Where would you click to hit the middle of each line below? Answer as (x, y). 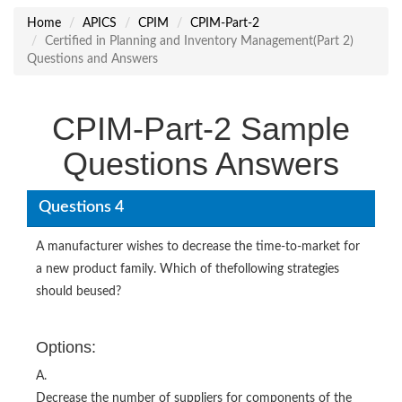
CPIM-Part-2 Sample (201, 128)
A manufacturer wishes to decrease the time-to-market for (198, 246)
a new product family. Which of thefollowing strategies (188, 269)
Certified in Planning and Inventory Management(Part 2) (199, 41)
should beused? (79, 291)
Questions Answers (201, 163)
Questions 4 (81, 208)
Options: (66, 347)
